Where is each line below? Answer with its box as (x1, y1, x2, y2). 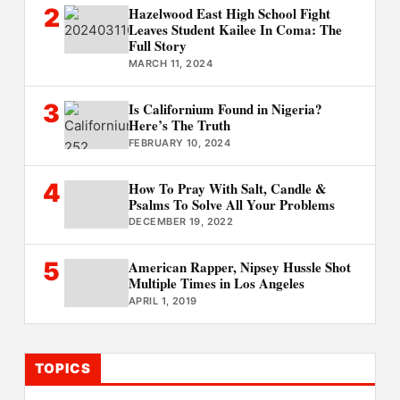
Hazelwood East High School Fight (128, 4, 330, 24)
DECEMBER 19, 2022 (128, 215, 234, 229)
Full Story (128, 36, 187, 56)
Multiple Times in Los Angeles (128, 273, 304, 294)
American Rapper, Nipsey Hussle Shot (128, 257, 351, 278)
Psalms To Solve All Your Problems (128, 194, 335, 214)
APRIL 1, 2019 (128, 295, 197, 308)
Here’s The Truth (128, 114, 230, 135)
